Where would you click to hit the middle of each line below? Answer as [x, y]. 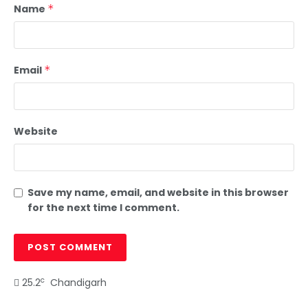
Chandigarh [76, 283]
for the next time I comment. [103, 208]
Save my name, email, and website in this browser [158, 193]
